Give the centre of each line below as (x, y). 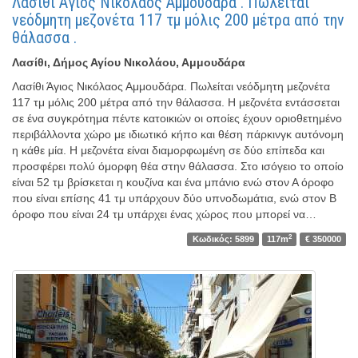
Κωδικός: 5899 (223, 239)
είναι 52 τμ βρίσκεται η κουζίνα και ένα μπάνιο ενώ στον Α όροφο (173, 183)
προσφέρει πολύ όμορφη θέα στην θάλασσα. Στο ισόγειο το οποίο (178, 167)
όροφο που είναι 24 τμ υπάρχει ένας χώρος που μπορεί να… (164, 215)
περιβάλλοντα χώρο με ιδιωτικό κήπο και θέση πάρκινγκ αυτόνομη (178, 135)
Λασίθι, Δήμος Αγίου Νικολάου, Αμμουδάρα (129, 63)
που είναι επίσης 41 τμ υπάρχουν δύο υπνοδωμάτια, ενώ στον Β (174, 199)
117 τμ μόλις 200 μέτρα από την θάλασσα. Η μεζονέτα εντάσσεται (176, 103)
